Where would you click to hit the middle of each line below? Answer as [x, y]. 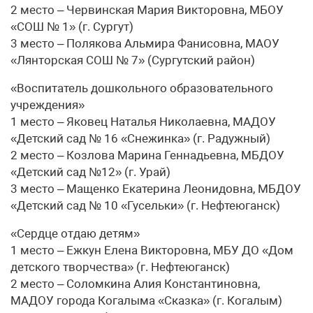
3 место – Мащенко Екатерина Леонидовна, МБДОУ [156, 188]
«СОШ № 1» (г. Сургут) [72, 26]
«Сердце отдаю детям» [75, 233]
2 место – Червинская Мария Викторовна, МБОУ [147, 9]
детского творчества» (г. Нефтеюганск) [120, 267]
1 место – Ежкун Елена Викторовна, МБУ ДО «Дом [152, 250]
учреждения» [48, 104]
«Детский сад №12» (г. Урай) [90, 172]
